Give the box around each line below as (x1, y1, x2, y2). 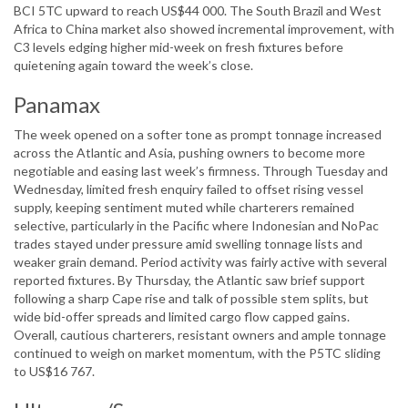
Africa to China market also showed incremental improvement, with (14, 21, 394, 37)
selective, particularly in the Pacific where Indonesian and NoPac (14, 218, 379, 234)
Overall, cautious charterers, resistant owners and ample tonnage (14, 327, 386, 343)
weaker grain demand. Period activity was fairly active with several (14, 254, 387, 270)
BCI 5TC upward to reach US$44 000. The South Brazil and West (14, 3, 382, 19)
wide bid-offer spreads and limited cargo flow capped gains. (14, 309, 350, 325)
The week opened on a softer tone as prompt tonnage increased (14, 127, 382, 143)
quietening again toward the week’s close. (14, 57, 253, 74)
